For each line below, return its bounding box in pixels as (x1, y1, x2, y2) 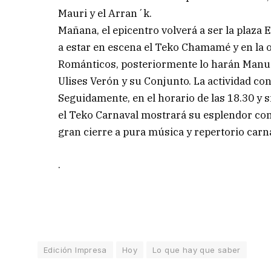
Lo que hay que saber (152, 244, 241, 255)
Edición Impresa (44, 244, 107, 255)
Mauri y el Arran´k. (58, 6, 152, 20)
